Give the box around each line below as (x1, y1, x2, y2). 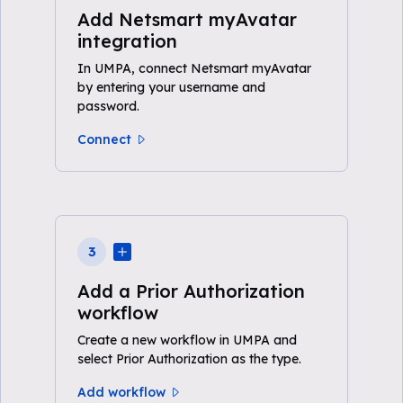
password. (77, 98, 139, 114)
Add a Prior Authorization (77, 280, 305, 302)
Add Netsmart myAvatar (77, 8, 297, 31)
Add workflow (77, 384, 166, 400)
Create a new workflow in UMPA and (77, 332, 297, 348)
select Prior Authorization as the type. (77, 351, 301, 367)
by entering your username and (77, 79, 265, 95)
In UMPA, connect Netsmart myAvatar (77, 60, 311, 76)
